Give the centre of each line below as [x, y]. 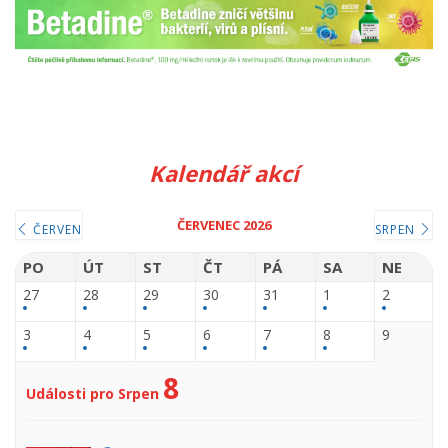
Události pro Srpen [92, 394]
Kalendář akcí [224, 173]
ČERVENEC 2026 [224, 225]
